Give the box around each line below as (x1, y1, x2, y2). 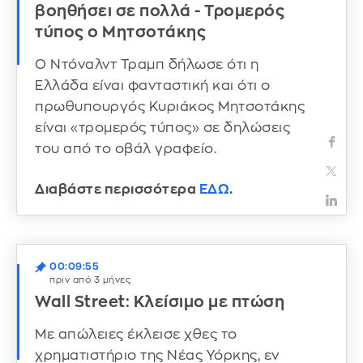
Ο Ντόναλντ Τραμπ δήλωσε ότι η (35, 58, 259, 72)
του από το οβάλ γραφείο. (35, 142, 220, 156)
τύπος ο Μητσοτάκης (35, 23, 206, 40)
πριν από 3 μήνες (49, 275, 130, 284)
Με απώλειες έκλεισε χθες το (35, 327, 237, 341)
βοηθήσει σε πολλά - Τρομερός (35, 2, 284, 19)
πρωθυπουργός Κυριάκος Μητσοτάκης (35, 100, 305, 114)
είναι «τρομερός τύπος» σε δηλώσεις (35, 121, 290, 135)
